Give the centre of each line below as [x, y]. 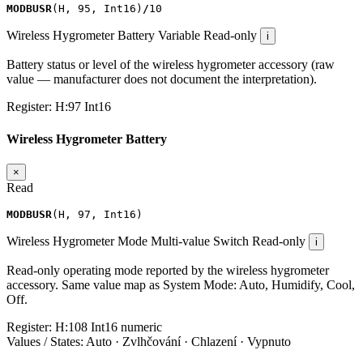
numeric [141, 327]
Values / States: [46, 341]
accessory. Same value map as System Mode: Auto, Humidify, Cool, [181, 284]
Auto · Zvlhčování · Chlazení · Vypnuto [188, 341]
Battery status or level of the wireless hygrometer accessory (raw [171, 65]
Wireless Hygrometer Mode [77, 241]
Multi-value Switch [200, 241]
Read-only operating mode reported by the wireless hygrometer [168, 270]
